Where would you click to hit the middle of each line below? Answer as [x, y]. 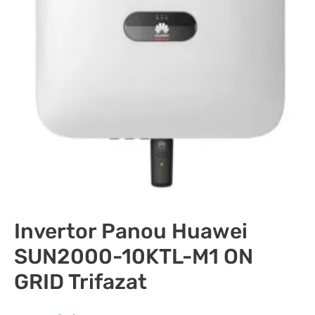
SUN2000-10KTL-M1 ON [134, 256]
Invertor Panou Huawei [131, 231]
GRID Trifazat [81, 282]
